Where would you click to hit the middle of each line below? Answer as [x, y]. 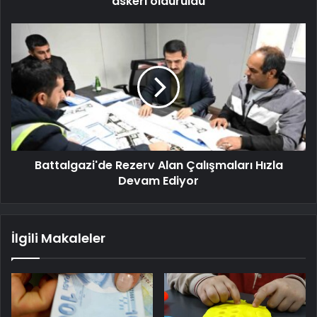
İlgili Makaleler [58, 238]
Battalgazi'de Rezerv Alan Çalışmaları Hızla [158, 165]
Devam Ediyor [158, 180]
